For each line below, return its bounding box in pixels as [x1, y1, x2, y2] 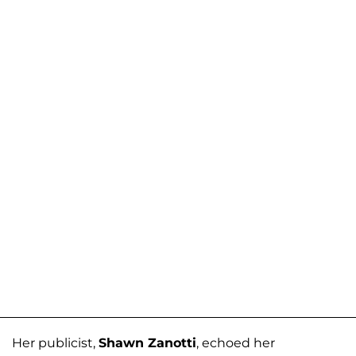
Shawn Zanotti [99, 335, 196, 351]
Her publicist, [12, 335, 99, 351]
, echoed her [196, 335, 275, 351]
